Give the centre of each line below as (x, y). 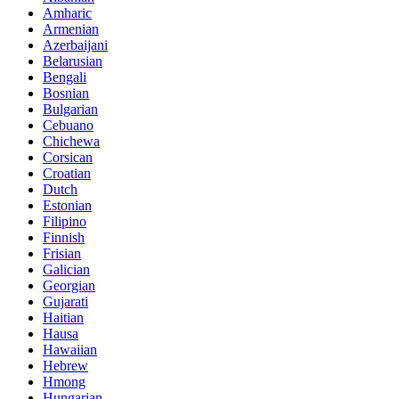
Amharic (67, 13)
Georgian (69, 286)
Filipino (65, 222)
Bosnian (66, 94)
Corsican (68, 158)
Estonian (67, 206)
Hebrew (65, 366)
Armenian (71, 29)
